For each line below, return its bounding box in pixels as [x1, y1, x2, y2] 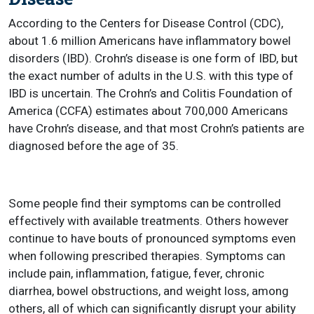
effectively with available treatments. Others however [8, 214, 289, 228]
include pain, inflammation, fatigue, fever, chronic [8, 266, 264, 280]
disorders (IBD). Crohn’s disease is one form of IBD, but [8, 51, 298, 65]
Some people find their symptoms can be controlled [8, 196, 281, 210]
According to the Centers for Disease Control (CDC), [8, 16, 283, 30]
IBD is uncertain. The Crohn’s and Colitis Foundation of [8, 86, 293, 100]
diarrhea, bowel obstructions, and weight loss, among [8, 284, 289, 298]
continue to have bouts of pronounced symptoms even [8, 231, 296, 245]
